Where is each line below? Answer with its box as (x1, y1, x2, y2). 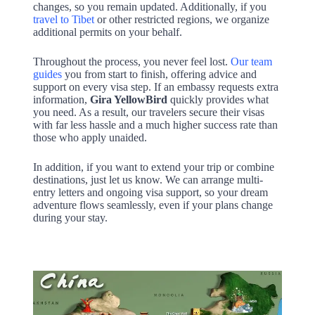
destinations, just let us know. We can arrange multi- (32, 174, 263, 186)
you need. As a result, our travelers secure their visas (32, 106, 264, 119)
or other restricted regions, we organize (94, 13, 269, 26)
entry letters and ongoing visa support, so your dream (32, 186, 268, 199)
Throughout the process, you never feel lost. (32, 56, 231, 68)
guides (32, 68, 62, 81)
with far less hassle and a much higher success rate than (32, 119, 278, 131)
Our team (230, 56, 272, 68)
